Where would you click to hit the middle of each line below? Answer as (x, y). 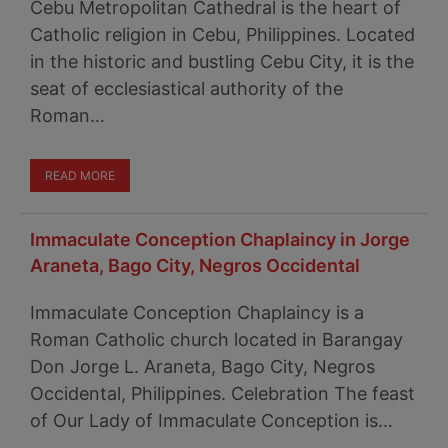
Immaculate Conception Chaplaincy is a (197, 312)
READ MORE (80, 175)
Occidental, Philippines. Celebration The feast (222, 393)
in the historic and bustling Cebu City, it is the (222, 61)
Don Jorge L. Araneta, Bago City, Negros (202, 366)
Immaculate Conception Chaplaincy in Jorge (220, 239)
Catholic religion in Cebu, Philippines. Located (222, 34)
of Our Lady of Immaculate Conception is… (211, 420)
